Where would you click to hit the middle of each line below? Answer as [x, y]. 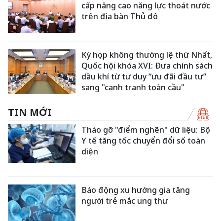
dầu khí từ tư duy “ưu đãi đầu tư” [144, 77]
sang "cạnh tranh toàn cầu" [133, 88]
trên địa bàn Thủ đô [120, 16]
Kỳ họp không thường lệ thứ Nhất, [147, 55]
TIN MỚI [30, 112]
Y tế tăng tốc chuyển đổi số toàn [144, 140]
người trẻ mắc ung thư [125, 201]
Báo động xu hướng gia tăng [136, 190]
